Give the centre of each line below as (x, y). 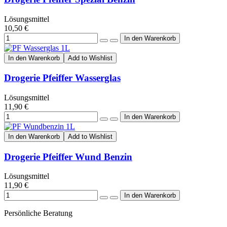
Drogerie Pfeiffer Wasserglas (62, 78)
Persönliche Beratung (38, 213)
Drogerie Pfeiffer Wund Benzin (68, 157)
